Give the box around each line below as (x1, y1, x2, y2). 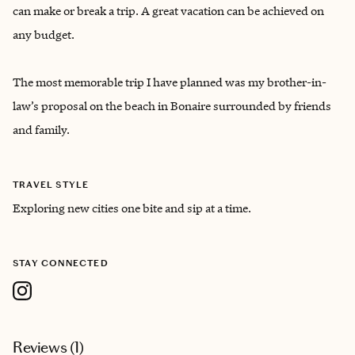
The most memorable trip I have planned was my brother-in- (13, 74, 326, 90)
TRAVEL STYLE (13, 179, 90, 190)
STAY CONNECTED (13, 258, 109, 269)
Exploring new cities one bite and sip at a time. (13, 200, 251, 216)
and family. (13, 122, 70, 137)
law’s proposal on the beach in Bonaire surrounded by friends (13, 98, 331, 113)
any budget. (13, 27, 74, 42)
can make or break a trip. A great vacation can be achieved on (13, 3, 324, 18)
